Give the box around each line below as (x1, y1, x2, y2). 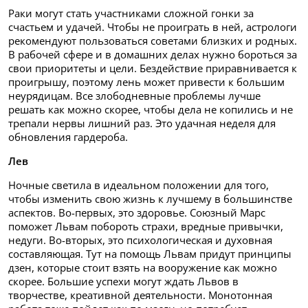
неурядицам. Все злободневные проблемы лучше (8, 88, 261, 102)
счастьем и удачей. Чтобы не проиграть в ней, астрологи (8, 19, 297, 34)
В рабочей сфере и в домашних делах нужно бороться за (8, 47, 297, 61)
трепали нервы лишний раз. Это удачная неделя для (8, 115, 276, 130)
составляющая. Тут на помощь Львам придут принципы (8, 246, 291, 261)
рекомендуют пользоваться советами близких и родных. (8, 33, 297, 47)
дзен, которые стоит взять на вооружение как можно (8, 260, 277, 274)
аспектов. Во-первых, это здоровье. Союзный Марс (8, 205, 265, 219)
